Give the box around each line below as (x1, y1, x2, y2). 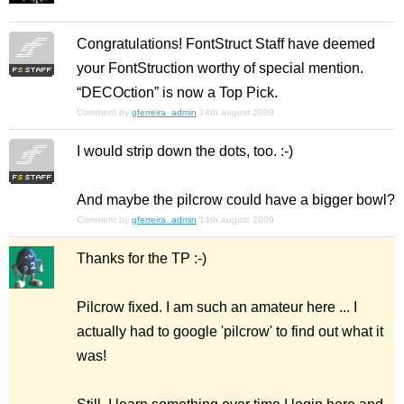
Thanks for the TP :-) (77, 251, 207, 266)
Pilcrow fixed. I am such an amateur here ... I (77, 299, 357, 315)
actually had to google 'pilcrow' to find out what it (77, 324, 383, 339)
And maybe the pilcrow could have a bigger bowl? (77, 192, 395, 207)
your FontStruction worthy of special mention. (77, 60, 363, 76)
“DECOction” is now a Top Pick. (77, 85, 278, 100)
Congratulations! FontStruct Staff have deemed (77, 36, 375, 51)
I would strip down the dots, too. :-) (77, 143, 293, 159)
